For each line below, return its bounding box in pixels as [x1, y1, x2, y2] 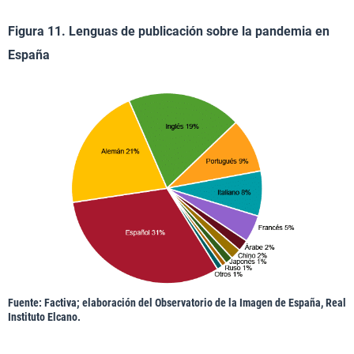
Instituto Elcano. [8, 311, 81, 324]
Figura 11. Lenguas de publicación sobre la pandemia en [8, 24, 330, 40]
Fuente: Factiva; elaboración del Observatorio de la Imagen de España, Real [8, 296, 346, 310]
